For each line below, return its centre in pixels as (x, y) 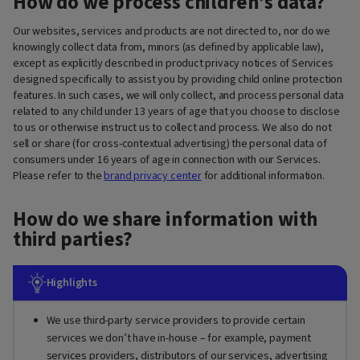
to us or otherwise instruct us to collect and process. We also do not (172, 127)
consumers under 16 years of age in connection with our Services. (167, 160)
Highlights (72, 283)
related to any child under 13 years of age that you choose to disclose (176, 111)
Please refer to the (59, 176)
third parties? (73, 240)
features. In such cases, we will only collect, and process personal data (179, 95)
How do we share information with (166, 220)
